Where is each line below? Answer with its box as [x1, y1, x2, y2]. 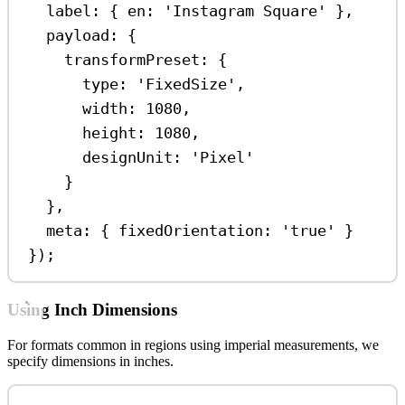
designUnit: [82, 147, 183, 166]
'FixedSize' [137, 74, 237, 93]
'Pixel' [191, 147, 255, 166]
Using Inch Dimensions [7, 300, 177, 320]
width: [82, 99, 137, 118]
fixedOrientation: [118, 221, 273, 240]
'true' [281, 221, 336, 240]
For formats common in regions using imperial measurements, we [7, 336, 379, 353]
